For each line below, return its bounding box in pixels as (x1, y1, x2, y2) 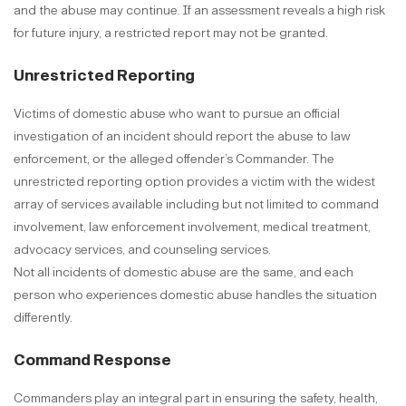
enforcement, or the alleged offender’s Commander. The (14, 151, 334, 167)
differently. (14, 310, 72, 325)
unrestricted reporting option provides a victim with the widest (14, 174, 375, 189)
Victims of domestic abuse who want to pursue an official (14, 106, 340, 121)
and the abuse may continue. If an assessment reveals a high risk (14, 3, 385, 18)
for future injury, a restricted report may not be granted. (14, 25, 328, 41)
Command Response (14, 351, 171, 370)
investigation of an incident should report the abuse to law (14, 129, 351, 144)
